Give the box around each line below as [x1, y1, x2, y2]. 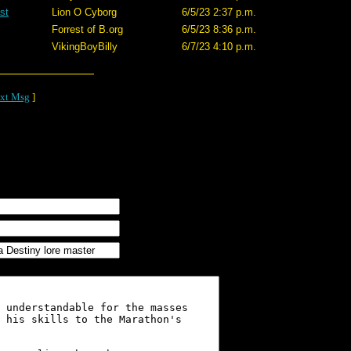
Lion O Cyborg [52, 6, 117, 18]
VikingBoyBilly [52, 41, 118, 52]
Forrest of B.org [52, 24, 123, 35]
